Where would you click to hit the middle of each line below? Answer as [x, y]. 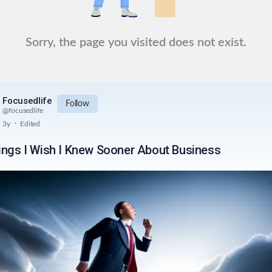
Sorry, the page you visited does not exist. [136, 42]
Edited [30, 124]
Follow [77, 104]
